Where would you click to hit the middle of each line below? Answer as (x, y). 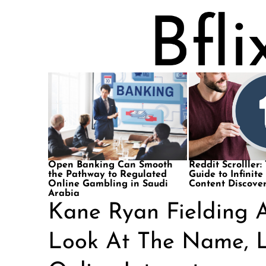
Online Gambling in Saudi (108, 184)
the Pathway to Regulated (107, 175)
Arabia (64, 194)
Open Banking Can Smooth (110, 165)
